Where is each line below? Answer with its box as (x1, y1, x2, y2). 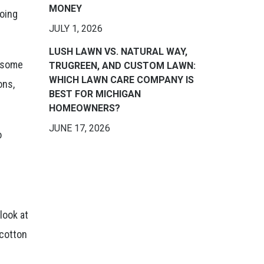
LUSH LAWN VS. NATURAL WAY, (48, 46, 187, 57)
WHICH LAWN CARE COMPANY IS (48, 74, 194, 85)
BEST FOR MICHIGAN (48, 88, 141, 100)
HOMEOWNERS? (48, 103, 120, 114)
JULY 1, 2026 (48, 23, 103, 34)
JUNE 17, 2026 (48, 123, 110, 134)
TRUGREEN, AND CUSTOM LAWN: (48, 60, 196, 71)
